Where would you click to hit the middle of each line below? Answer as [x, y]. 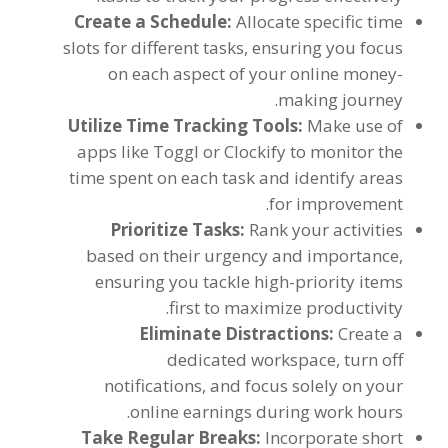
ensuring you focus [328, 47]
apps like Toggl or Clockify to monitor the [240, 151]
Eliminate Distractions [234, 333]
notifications [153, 385]
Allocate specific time [320, 21]
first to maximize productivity [286, 307]
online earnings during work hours [267, 411]
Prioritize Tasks [175, 229]
